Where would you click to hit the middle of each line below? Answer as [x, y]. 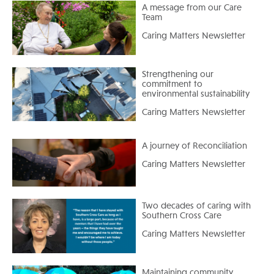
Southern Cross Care [181, 217]
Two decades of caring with [196, 207]
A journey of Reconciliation [194, 147]
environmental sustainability [195, 94]
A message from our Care [191, 9]
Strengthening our [177, 75]
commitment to [172, 84]
